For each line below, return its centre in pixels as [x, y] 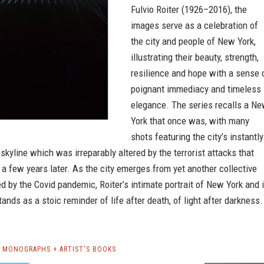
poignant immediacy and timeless [196, 89]
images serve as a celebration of [194, 25]
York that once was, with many [190, 121]
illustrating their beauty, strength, [195, 57]
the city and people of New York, [193, 41]
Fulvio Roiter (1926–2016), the [189, 9]
